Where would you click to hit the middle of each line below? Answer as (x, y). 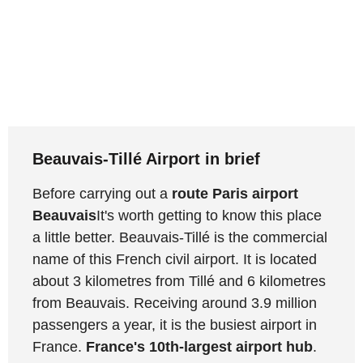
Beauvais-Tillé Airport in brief (146, 158)
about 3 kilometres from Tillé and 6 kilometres (179, 281)
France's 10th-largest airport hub (199, 346)
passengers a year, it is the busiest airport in (175, 325)
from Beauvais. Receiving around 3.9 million (175, 303)
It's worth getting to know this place (209, 215)
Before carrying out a (102, 193)
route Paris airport (235, 193)
